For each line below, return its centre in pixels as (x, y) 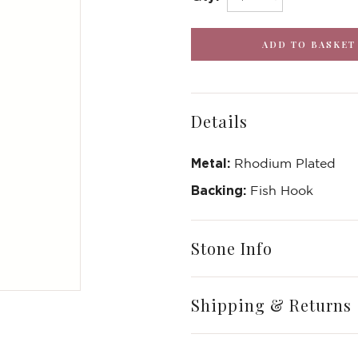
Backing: (219, 190)
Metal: (211, 163)
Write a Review (179, 280)
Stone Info (232, 248)
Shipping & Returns (271, 305)
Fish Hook (280, 190)
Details (219, 121)
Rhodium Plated (283, 163)
